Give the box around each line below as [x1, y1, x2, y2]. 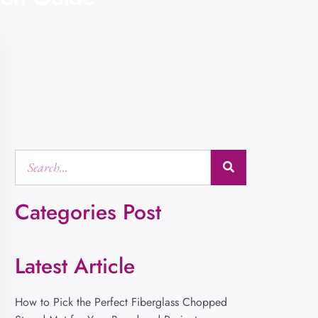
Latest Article [14, 250, 135, 281]
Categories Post [14, 196, 161, 227]
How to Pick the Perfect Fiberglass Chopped [14, 293, 227, 310]
